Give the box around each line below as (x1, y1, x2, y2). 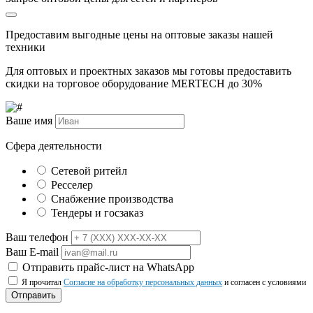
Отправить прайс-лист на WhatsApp (22, 261, 194, 274)
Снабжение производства (51, 193, 173, 205)
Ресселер (51, 179, 93, 191)
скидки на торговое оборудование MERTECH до (6, 78, 242, 90)
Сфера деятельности (6, 140, 102, 152)
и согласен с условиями (222, 277, 306, 288)
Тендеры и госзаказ (51, 207, 143, 219)
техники (6, 41, 45, 54)
